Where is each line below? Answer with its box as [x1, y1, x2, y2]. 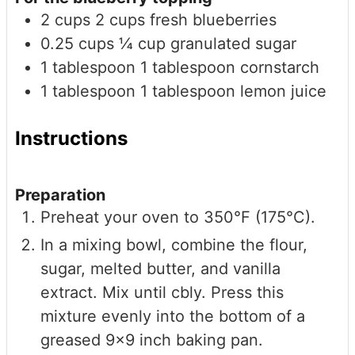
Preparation [15, 185, 105, 204]
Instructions [15, 126, 128, 150]
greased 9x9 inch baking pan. [40, 330, 263, 349]
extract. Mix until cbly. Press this [40, 282, 284, 302]
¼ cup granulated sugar [119, 33, 296, 53]
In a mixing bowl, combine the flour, [40, 235, 307, 254]
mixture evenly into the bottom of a [40, 306, 305, 326]
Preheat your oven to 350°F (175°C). [40, 207, 315, 227]
